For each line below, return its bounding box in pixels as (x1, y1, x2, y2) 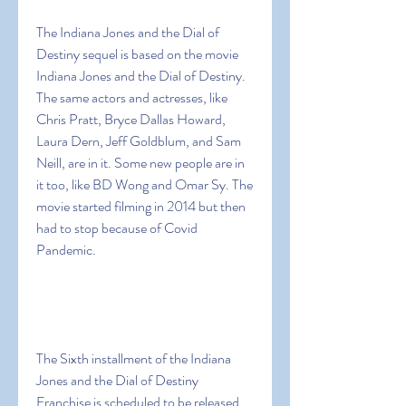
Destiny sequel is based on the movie (36, 43, 238, 64)
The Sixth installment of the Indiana (36, 348, 231, 369)
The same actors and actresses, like (36, 87, 227, 108)
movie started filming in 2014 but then (36, 196, 246, 217)
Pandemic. (36, 239, 96, 260)
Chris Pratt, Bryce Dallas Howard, (36, 109, 226, 130)
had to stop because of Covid (36, 217, 198, 238)
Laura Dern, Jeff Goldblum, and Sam (36, 130, 241, 151)
